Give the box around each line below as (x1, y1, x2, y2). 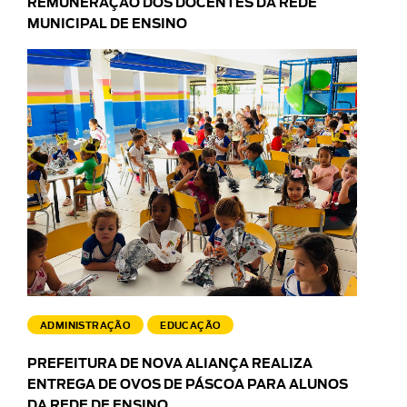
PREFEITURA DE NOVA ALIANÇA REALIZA (27, 357, 313, 371)
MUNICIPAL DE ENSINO (27, 18, 187, 32)
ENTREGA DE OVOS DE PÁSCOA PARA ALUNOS (27, 378, 348, 392)
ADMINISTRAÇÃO (40, 321, 132, 331)
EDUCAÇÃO (160, 321, 222, 331)
